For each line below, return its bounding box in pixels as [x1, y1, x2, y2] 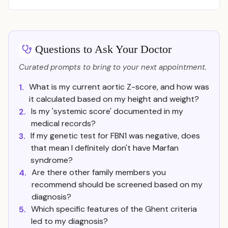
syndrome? [31, 155, 73, 165]
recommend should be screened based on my [32, 179, 203, 190]
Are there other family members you [32, 167, 166, 178]
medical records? [31, 118, 96, 129]
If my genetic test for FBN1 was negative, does [31, 130, 200, 141]
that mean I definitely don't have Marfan [31, 142, 179, 153]
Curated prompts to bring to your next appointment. [19, 62, 207, 72]
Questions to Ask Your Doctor [35, 43, 172, 55]
